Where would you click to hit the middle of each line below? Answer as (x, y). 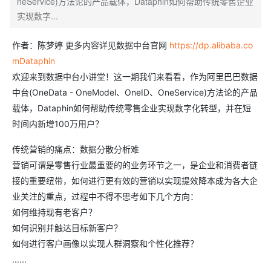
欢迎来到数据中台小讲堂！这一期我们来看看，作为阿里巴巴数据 (135, 77)
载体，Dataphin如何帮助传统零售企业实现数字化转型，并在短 (132, 108)
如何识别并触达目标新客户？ (67, 228)
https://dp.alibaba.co (211, 45)
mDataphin (34, 61)
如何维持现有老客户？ (54, 212)
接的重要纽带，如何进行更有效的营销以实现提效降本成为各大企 (135, 181)
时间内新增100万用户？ (58, 124)
